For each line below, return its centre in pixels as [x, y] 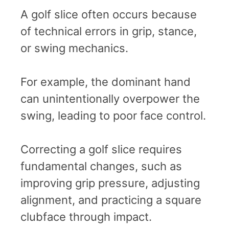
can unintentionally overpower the [110, 98]
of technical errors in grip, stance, [109, 31]
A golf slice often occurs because [109, 14]
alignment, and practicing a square [111, 200]
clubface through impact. [86, 216]
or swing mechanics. [74, 48]
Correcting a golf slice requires [101, 149]
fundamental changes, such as [101, 166]
